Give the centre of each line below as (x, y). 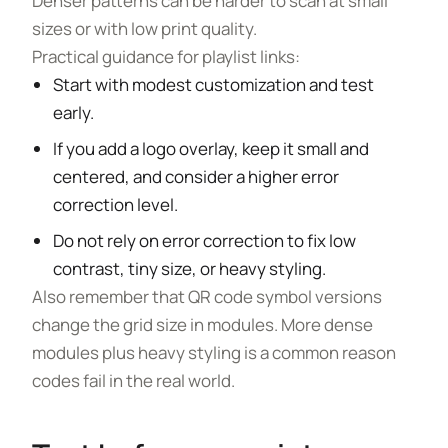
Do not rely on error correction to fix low (205, 240)
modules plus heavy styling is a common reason (214, 352)
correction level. (116, 204)
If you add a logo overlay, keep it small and (211, 148)
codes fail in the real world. (133, 380)
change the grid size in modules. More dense (202, 324)
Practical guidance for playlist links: (166, 56)
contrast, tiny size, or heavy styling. (190, 268)
